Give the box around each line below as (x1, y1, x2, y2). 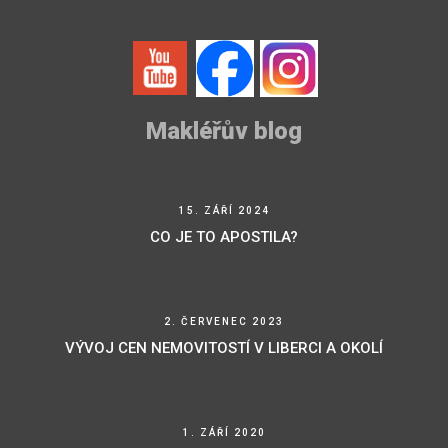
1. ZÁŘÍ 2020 (182, 427, 266, 439)
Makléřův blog (146, 117, 302, 146)
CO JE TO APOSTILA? (150, 228, 298, 247)
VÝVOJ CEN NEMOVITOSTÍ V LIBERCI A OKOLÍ (65, 339, 383, 358)
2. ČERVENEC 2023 (164, 316, 284, 328)
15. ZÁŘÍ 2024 (178, 205, 270, 217)
